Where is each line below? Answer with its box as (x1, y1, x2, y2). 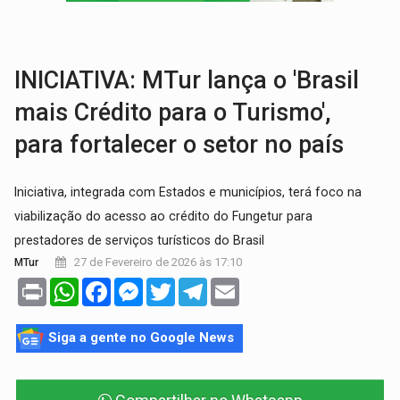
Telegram (207, 278, 262, 293)
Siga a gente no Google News (45, 329, 235, 346)
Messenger (143, 278, 207, 293)
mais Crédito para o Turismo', (14, 98, 332, 128)
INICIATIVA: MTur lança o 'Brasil (14, 66, 360, 96)
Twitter (175, 278, 217, 293)
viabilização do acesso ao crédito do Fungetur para (14, 209, 313, 224)
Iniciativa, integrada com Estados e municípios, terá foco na (14, 185, 362, 200)
